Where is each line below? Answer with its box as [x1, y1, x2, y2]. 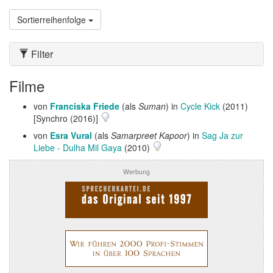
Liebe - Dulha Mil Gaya [34, 141, 122, 154]
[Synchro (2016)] [34, 112, 101, 124]
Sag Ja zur [202, 129, 243, 141]
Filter [29, 47, 53, 61]
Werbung [123, 167, 150, 176]
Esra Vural [50, 129, 92, 141]
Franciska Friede [50, 100, 119, 112]
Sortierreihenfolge [17, 13, 88, 26]
